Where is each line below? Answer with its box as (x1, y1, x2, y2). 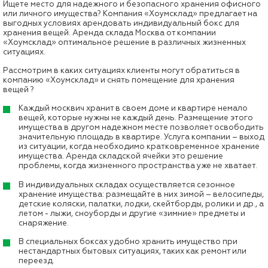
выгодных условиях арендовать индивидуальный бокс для (3, 19, 239, 29)
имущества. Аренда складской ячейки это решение (19, 151, 223, 162)
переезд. (19, 256, 54, 266)
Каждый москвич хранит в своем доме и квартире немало (19, 103, 248, 114)
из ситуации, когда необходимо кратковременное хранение (19, 142, 260, 152)
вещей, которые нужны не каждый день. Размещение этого (19, 113, 253, 123)
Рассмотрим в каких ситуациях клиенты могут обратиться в (3, 65, 240, 75)
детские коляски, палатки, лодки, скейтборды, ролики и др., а (19, 199, 264, 209)
